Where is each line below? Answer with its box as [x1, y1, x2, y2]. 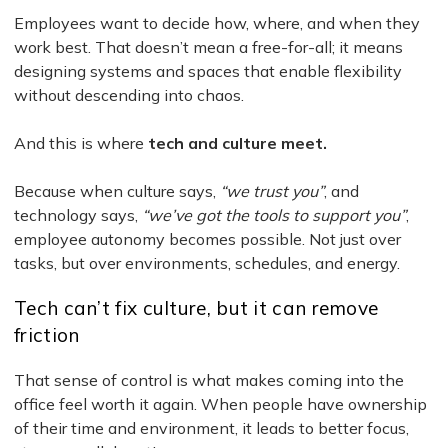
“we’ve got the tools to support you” [142, 204, 406, 225]
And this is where [14, 132, 148, 153]
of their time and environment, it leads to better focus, [14, 417, 409, 438]
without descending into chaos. [14, 84, 244, 105]
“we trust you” [220, 180, 324, 201]
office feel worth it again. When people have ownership [14, 393, 427, 414]
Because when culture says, [14, 180, 220, 201]
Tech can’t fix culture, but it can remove [14, 295, 379, 320]
